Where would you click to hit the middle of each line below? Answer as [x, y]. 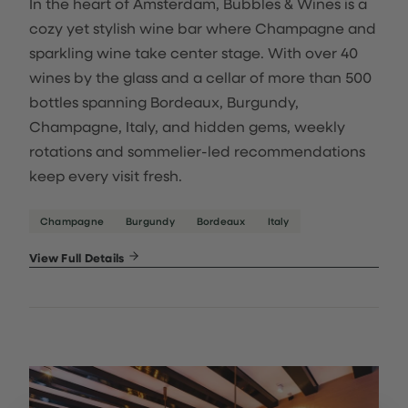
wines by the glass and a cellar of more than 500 [200, 77]
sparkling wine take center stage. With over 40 [194, 52]
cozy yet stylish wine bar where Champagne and [203, 28]
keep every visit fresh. [106, 175]
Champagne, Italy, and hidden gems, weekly [187, 126]
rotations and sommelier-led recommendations [197, 151]
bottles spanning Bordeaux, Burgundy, [164, 102]
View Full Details [78, 258]
